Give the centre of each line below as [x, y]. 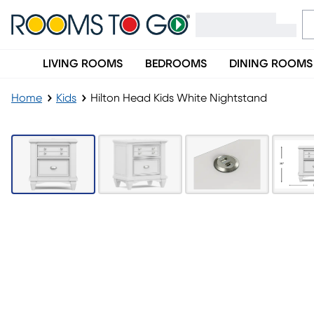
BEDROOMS [176, 64]
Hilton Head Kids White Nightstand [179, 98]
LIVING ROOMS [83, 64]
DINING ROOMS [271, 64]
